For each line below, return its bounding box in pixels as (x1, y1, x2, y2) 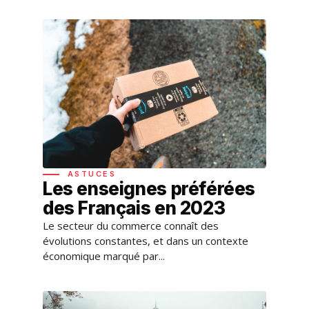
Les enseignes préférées (43, 177, 256, 199)
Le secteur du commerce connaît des (43, 218, 219, 232)
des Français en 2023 (43, 197, 226, 219)
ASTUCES (68, 168, 116, 179)
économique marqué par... (43, 248, 165, 263)
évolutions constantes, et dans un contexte (43, 233, 248, 248)
